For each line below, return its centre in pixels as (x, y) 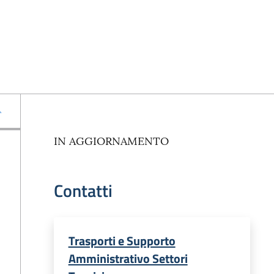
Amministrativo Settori (128, 258)
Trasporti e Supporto (122, 241)
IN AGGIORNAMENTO (111, 141)
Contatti (83, 191)
